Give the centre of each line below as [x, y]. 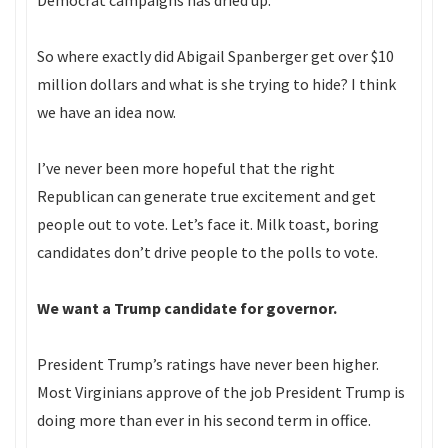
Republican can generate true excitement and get [206, 196]
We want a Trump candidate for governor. [187, 308]
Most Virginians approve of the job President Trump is [221, 392]
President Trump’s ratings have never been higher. [208, 364]
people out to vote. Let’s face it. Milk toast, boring [208, 224]
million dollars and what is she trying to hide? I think [216, 84]
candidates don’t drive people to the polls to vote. [207, 252]
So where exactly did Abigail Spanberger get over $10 [215, 56]
